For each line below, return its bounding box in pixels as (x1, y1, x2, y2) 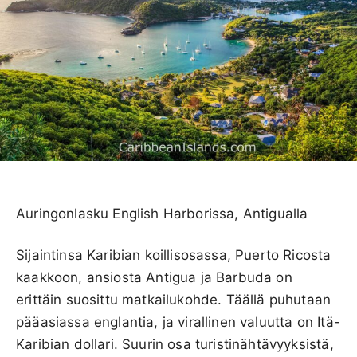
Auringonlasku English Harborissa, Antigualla (16, 205, 308, 222)
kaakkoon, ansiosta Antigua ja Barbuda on (16, 269, 292, 285)
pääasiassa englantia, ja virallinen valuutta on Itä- (16, 313, 340, 330)
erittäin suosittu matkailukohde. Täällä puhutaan (16, 291, 331, 308)
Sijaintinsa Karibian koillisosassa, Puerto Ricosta (16, 246, 331, 263)
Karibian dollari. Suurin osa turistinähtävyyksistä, (16, 335, 334, 352)
